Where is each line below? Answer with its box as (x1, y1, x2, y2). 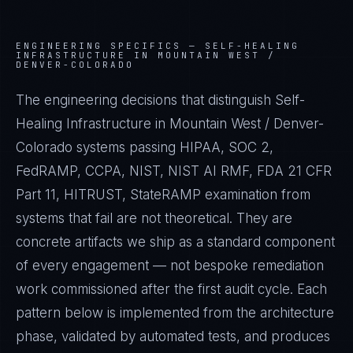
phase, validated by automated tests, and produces (16, 329, 330, 344)
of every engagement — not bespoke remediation (16, 258, 324, 273)
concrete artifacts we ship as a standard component (16, 234, 335, 250)
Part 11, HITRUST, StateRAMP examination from (16, 187, 310, 203)
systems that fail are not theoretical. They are (16, 210, 292, 226)
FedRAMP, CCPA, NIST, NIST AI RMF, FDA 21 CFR (16, 163, 332, 179)
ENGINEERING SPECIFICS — (16, 40, 205, 51)
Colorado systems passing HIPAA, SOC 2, (16, 139, 273, 155)
